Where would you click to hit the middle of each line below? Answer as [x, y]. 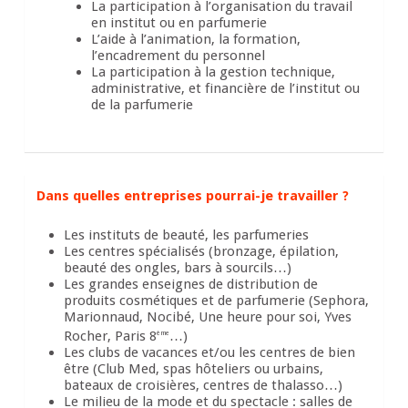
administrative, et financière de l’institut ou [226, 89]
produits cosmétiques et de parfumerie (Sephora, [217, 300]
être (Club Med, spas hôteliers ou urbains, [194, 368]
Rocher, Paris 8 [111, 336]
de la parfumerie [143, 105]
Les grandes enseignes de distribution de [191, 284]
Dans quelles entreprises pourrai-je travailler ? [193, 195]
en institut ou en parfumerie [179, 23]
